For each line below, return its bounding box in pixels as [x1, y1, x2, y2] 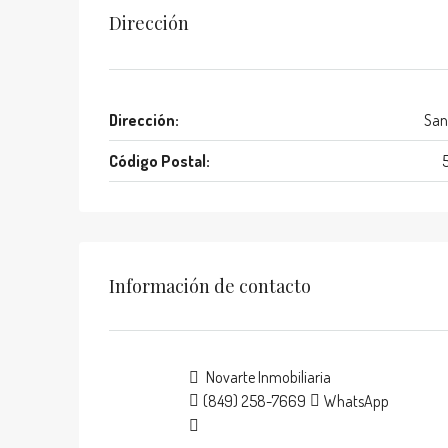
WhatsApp [324, 391, 389, 411]
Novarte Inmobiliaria [203, 367, 331, 387]
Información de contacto [109, 273, 311, 298]
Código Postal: [109, 151, 210, 171]
